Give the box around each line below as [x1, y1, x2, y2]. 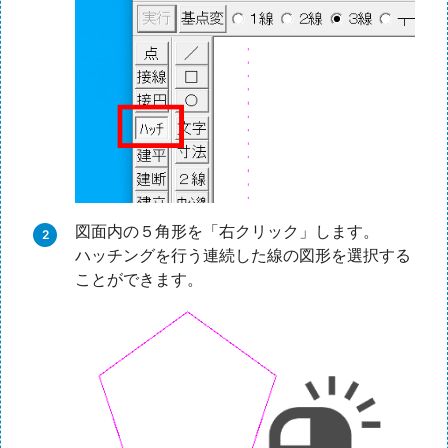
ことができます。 [75, 269, 203, 290]
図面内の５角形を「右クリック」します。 [75, 221, 379, 242]
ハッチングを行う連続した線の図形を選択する [75, 245, 411, 266]
